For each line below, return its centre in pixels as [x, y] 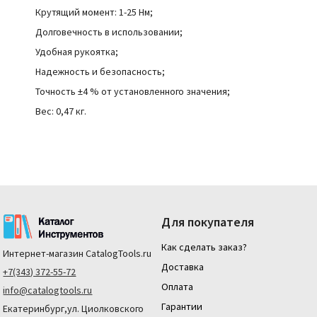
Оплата [178, 287]
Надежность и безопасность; [100, 71]
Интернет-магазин [44, 253]
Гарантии [182, 306]
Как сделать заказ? [204, 247]
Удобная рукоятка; [77, 52]
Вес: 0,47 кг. [61, 111]
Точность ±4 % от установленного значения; [133, 91]
